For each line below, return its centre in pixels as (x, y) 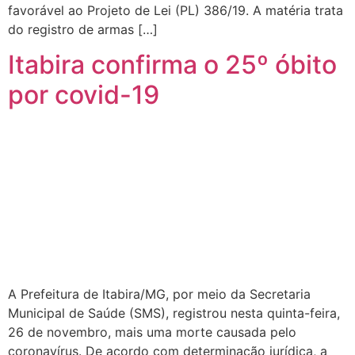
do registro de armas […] (83, 29)
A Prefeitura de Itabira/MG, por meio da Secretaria (159, 294)
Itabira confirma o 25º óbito (172, 65)
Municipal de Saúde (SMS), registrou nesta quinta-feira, (174, 313)
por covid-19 (84, 95)
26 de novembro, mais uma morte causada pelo (152, 332)
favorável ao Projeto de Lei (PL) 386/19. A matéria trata (176, 10)
